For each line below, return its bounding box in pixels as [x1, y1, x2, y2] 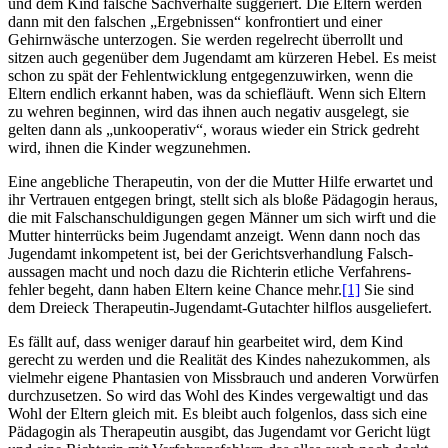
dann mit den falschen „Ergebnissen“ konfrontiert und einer [8, 12, 382, 30]
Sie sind [360, 280, 414, 298]
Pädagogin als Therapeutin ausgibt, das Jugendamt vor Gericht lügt [8, 422, 430, 440]
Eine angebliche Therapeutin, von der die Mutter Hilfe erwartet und [8, 172, 433, 190]
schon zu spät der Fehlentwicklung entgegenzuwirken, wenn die [8, 66, 413, 84]
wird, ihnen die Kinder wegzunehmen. [8, 138, 251, 156]
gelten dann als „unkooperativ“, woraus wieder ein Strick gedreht [8, 120, 419, 138]
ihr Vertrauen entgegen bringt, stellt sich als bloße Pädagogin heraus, [8, 190, 438, 208]
